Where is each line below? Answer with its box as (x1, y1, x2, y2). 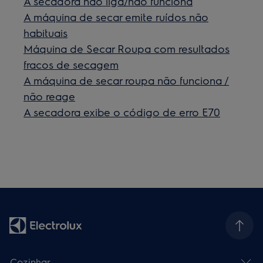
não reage (23, 89, 76, 103)
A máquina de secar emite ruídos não (23, 10, 209, 23)
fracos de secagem (23, 58, 119, 71)
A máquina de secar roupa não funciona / (23, 73, 230, 87)
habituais (23, 26, 68, 39)
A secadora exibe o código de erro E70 (23, 105, 221, 119)
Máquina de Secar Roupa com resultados (23, 42, 230, 55)
